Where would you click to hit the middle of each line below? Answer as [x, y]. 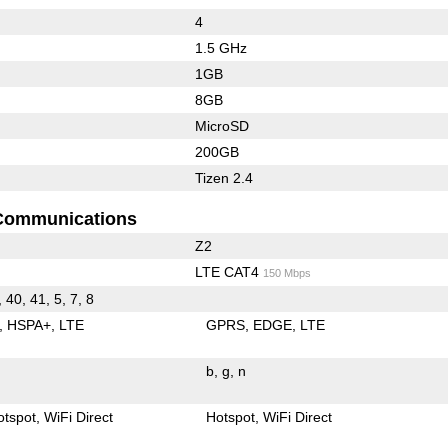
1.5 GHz [220, 47]
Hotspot [231, 416]
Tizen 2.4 [223, 177]
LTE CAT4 [228, 271]
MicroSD [221, 125]
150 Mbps [286, 272]
